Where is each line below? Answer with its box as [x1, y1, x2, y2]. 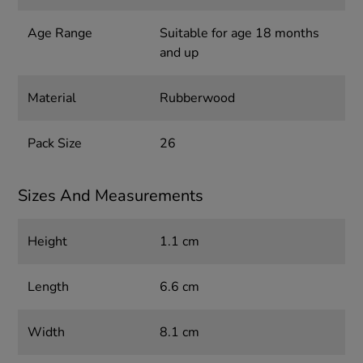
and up [159, 44, 199, 62]
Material [28, 89, 77, 108]
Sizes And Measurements [18, 185, 204, 207]
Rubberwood [159, 89, 235, 108]
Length [28, 278, 70, 297]
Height [28, 233, 68, 251]
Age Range [28, 24, 93, 43]
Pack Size [28, 135, 83, 153]
